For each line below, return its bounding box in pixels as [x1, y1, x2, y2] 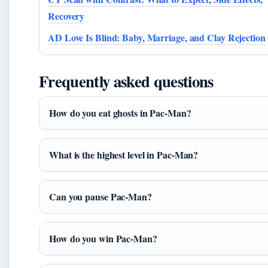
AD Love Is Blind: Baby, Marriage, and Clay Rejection [48, 31, 266, 45]
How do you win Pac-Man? [49, 232, 157, 246]
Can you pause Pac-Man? [49, 190, 152, 204]
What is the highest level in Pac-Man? [49, 148, 199, 162]
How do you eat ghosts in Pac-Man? [49, 106, 191, 120]
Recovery [48, 9, 85, 23]
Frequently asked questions [39, 69, 214, 93]
